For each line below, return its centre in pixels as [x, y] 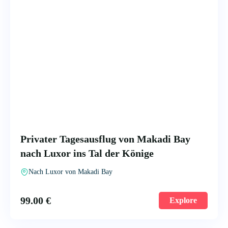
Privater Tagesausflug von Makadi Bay [105, 139]
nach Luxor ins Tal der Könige [87, 153]
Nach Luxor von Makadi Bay [70, 172]
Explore [183, 200]
